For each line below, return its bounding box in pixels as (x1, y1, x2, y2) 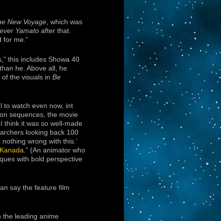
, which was (46, 18, 82, 26)
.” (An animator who (24, 146, 85, 154)
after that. (39, 27, 71, 35)
